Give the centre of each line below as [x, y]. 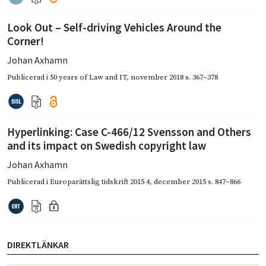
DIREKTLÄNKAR [38, 245]
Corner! [26, 41]
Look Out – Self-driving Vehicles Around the [114, 28]
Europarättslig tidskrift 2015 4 [100, 182]
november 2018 [157, 77]
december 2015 [180, 182]
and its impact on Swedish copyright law [107, 146]
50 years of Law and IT [88, 77]
